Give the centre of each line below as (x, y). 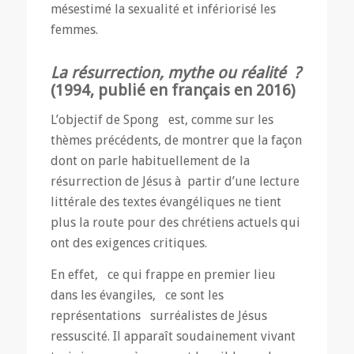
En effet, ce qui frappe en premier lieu (163, 274)
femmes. (74, 30)
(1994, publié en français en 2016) (173, 90)
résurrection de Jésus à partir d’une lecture (175, 182)
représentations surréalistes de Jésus (158, 315)
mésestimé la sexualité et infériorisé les (163, 9)
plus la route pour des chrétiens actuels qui (175, 223)
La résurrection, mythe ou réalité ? (175, 73)
